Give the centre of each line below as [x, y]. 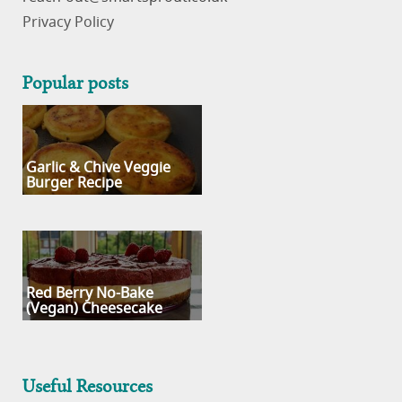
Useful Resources [87, 384]
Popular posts [75, 81]
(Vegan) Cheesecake [94, 308]
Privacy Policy [68, 22]
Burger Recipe [74, 183]
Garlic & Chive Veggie [98, 167]
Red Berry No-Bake [90, 293]
